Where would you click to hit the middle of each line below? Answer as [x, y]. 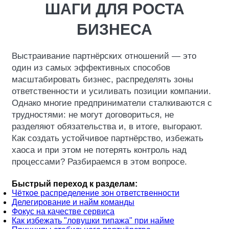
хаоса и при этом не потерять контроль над [99, 150]
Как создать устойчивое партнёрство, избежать [108, 138]
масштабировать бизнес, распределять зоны [102, 79]
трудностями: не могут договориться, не [93, 115]
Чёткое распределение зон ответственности [96, 193]
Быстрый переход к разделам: [75, 184]
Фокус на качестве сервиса [63, 211]
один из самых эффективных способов [91, 68]
